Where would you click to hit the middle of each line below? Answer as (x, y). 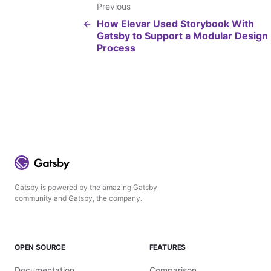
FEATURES (168, 247)
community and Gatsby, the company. (78, 198)
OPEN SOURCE (40, 247)
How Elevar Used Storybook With (175, 24)
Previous (114, 6)
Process (116, 48)
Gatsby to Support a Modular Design (182, 36)
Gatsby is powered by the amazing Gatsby (86, 187)
